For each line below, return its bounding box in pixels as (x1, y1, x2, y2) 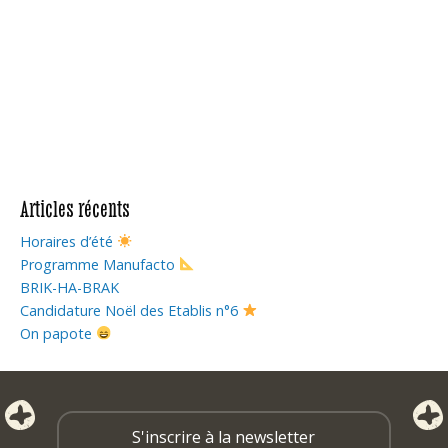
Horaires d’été (20, 232, 117, 251)
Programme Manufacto (20, 255, 179, 274)
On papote (20, 324, 96, 343)
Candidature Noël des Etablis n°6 (20, 301, 242, 320)
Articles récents (20, 196, 130, 221)
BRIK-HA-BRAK (20, 278, 119, 297)
